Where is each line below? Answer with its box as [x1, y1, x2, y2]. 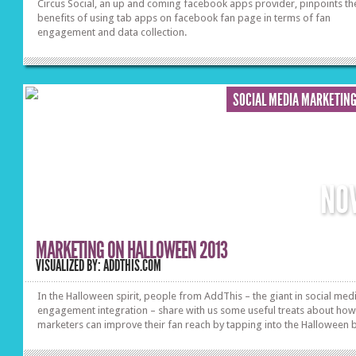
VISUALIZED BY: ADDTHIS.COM [36, 257, 162, 275]
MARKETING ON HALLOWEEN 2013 [36, 236, 228, 265]
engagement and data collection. [37, 26, 188, 38]
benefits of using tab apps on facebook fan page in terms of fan [37, 12, 331, 24]
